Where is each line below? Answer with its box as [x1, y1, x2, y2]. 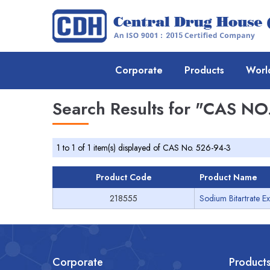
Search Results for [52, 96, 195, 121]
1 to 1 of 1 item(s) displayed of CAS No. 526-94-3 [57, 142, 231, 154]
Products [184, 63, 224, 77]
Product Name [199, 171, 257, 183]
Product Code [95, 171, 152, 183]
